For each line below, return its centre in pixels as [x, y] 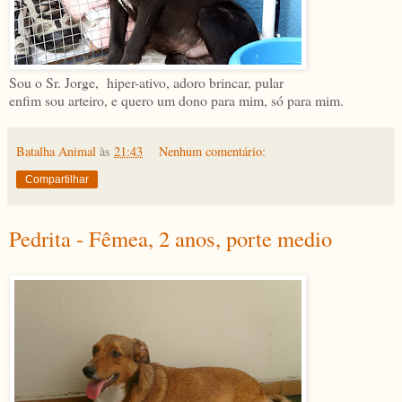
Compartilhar [57, 180]
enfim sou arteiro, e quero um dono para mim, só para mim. [176, 100]
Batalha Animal [56, 152]
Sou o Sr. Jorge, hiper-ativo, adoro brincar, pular [146, 83]
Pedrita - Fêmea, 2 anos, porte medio [170, 239]
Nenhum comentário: [213, 152]
